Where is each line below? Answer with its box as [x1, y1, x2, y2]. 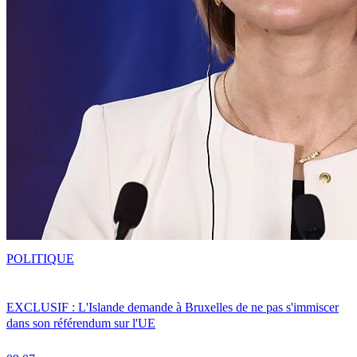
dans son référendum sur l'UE [6, 316, 155, 330]
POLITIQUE [6, 251, 74, 265]
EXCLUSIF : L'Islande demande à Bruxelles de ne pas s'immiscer [6, 300, 339, 314]
